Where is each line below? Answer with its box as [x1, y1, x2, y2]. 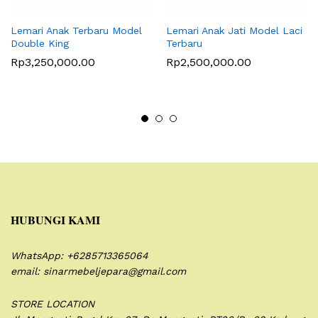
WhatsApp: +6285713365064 [11, 250, 148, 262]
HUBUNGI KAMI [11, 212, 100, 229]
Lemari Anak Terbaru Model [11, 25, 142, 37]
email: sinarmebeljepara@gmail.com [11, 265, 186, 278]
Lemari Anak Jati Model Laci [166, 25, 302, 37]
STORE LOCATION [11, 298, 94, 310]
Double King [11, 38, 69, 50]
